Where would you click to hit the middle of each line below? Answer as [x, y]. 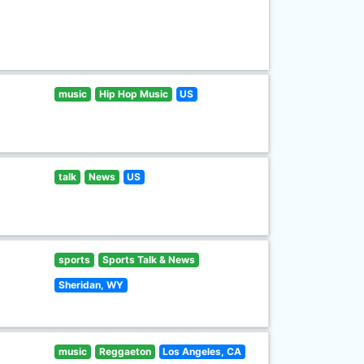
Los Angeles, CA [202, 351]
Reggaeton [125, 351]
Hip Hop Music [133, 94]
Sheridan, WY [91, 285]
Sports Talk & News [148, 260]
